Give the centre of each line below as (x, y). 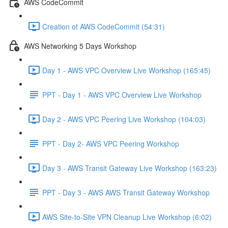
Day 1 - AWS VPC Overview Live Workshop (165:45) (126, 70)
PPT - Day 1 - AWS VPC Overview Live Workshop (122, 94)
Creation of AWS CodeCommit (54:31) (104, 26)
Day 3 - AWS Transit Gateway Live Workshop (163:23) (130, 168)
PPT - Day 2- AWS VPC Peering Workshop (111, 143)
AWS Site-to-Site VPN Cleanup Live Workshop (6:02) (127, 217)
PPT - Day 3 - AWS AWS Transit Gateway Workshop (126, 192)
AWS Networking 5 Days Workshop (80, 46)
